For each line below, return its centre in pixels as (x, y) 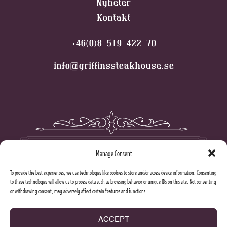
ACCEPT (113, 219)
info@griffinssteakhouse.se (113, 66)
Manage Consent (113, 153)
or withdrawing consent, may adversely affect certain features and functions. (79, 191)
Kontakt (113, 17)
